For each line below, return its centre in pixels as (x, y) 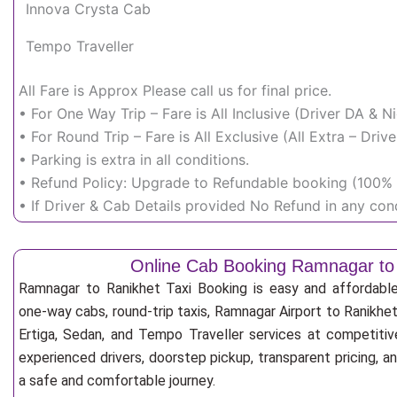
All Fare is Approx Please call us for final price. (175, 90)
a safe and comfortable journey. (117, 381)
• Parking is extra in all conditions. (134, 160)
